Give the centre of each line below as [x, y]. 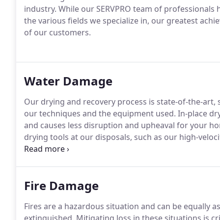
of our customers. [57, 32]
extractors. [44, 149]
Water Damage [68, 81]
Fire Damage [61, 185]
